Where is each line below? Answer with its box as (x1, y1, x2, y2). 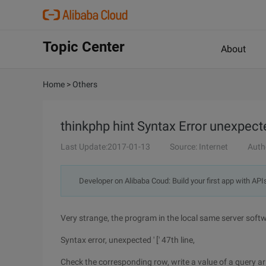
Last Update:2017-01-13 (61, 142, 150, 151)
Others (72, 80, 97, 89)
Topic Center (43, 39, 125, 55)
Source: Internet (170, 142, 228, 151)
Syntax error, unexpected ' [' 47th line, (61, 235, 195, 245)
